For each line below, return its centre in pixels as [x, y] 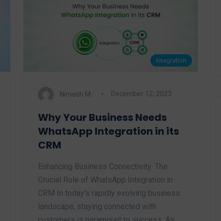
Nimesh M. [76, 94]
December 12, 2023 [141, 94]
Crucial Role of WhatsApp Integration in [105, 180]
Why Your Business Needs [102, 117]
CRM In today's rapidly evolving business [109, 193]
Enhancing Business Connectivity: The [103, 166]
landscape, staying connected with [97, 206]
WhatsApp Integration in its [109, 131]
